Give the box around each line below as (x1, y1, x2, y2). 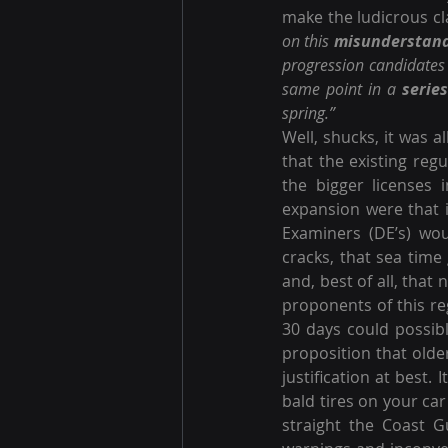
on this (282, 30, 334, 52)
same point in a (282, 78, 403, 100)
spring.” (282, 102, 335, 124)
